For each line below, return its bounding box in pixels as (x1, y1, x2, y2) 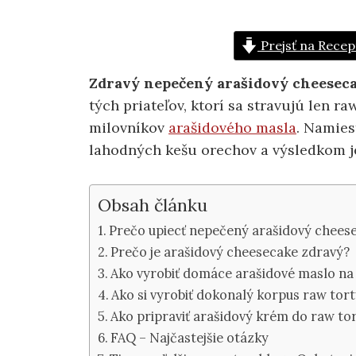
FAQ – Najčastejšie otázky (110, 329, 269, 346)
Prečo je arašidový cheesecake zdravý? (110, 243, 350, 260)
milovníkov (89, 118, 168, 137)
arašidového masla (168, 118, 296, 137)
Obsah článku (98, 193, 207, 216)
